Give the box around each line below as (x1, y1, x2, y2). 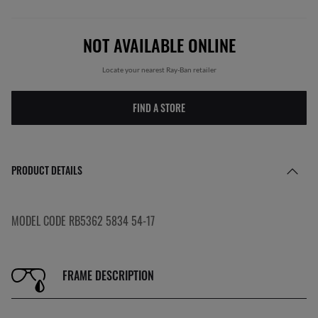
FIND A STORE (133, 100, 185, 115)
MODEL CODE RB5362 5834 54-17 (11, 212, 155, 229)
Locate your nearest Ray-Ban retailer (102, 65, 216, 74)
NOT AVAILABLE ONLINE (82, 32, 236, 57)
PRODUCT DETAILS (11, 163, 82, 177)
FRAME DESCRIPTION (62, 266, 154, 284)
